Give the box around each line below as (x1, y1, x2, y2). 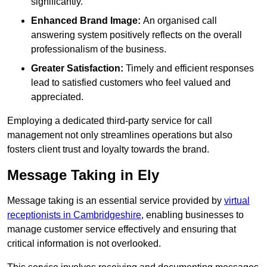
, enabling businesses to (141, 210, 244, 221)
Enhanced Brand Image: (31, 15, 141, 26)
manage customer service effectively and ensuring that (7, 224, 236, 235)
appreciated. (31, 92, 83, 103)
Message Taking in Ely (7, 167, 159, 184)
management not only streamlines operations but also (7, 130, 232, 141)
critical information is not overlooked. (7, 238, 161, 249)
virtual (224, 195, 250, 206)
